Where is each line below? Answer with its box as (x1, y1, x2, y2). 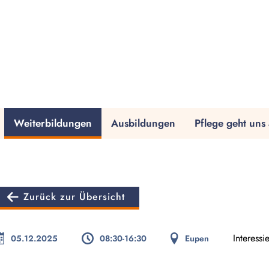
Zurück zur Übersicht (23, 190, 125, 204)
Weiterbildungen (14, 116, 92, 130)
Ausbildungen (111, 116, 175, 130)
